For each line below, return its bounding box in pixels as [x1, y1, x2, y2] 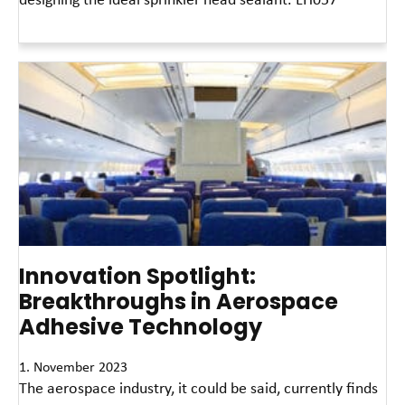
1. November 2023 [19, 357, 127, 376]
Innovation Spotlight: [19, 261, 256, 291]
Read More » [19, 26, 80, 39]
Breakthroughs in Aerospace [19, 287, 338, 316]
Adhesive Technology [19, 312, 262, 342]
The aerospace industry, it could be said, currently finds [19, 377, 378, 399]
